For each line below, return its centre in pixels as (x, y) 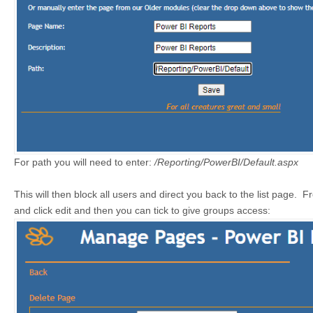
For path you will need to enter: (84, 162)
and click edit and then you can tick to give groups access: (142, 211)
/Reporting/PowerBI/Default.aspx (226, 162)
